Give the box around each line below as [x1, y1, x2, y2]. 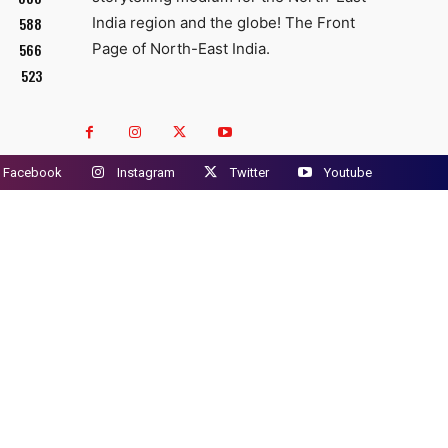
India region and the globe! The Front [92, 13, 355, 33]
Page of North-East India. [92, 39, 270, 59]
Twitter [230, 164, 269, 180]
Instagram [117, 164, 175, 180]
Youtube [324, 164, 372, 180]
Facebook [3, 164, 62, 180]
